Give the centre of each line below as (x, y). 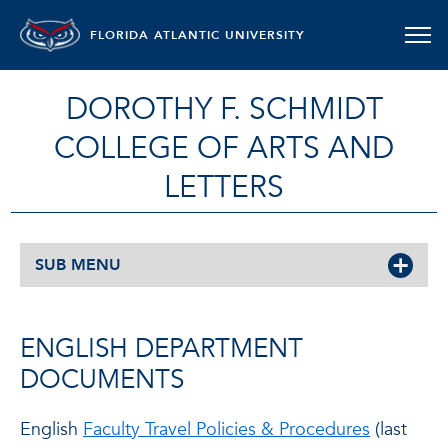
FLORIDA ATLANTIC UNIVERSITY (197, 35)
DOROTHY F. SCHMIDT (224, 109)
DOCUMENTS (102, 380)
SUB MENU (78, 265)
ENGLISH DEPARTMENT (161, 349)
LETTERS (224, 187)
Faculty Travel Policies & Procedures (226, 429)
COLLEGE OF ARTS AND (224, 148)
